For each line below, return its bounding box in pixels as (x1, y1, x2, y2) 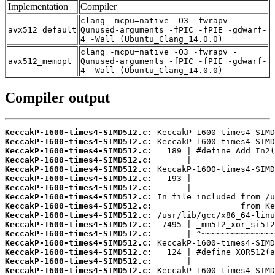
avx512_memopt (8, 56, 72, 66)
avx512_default (8, 25, 77, 34)
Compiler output (5, 90, 110, 106)
